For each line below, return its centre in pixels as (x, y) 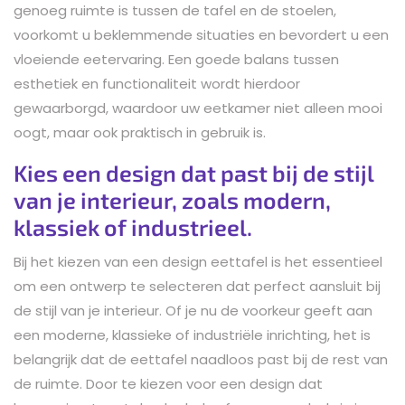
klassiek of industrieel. (133, 226)
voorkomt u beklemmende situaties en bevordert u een (201, 34)
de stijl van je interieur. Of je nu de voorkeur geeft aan (193, 310)
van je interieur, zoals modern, (172, 199)
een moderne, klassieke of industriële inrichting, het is (192, 334)
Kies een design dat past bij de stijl (193, 172)
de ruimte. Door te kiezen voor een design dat (168, 383)
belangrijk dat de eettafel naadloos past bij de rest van (201, 359)
